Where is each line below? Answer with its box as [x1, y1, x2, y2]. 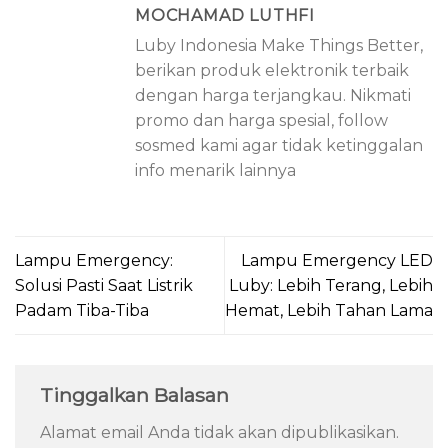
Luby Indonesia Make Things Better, [135, 35, 423, 55]
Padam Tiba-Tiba [15, 300, 149, 320]
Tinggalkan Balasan [40, 383, 234, 408]
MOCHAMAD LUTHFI [135, 5, 315, 25]
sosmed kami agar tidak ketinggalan [135, 135, 423, 155]
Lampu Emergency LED [241, 250, 433, 270]
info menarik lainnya [135, 160, 296, 180]
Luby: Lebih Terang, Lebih [229, 275, 433, 295]
